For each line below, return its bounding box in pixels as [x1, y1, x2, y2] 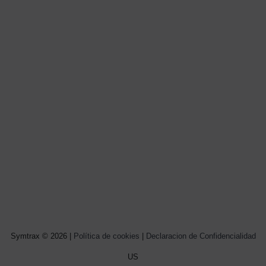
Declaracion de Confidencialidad [145, 231, 256, 240]
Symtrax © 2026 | [10, 231, 74, 240]
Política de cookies [73, 231, 140, 240]
